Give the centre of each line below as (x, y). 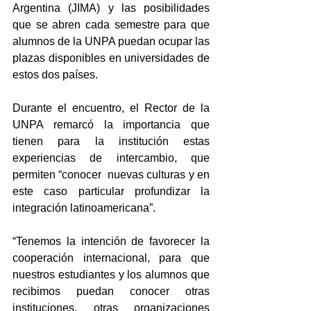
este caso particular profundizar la (111, 191)
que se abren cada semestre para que (111, 24)
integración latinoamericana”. (84, 208)
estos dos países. (55, 74)
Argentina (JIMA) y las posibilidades (111, 8)
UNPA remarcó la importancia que (111, 124)
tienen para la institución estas (111, 141)
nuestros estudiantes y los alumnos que (111, 274)
